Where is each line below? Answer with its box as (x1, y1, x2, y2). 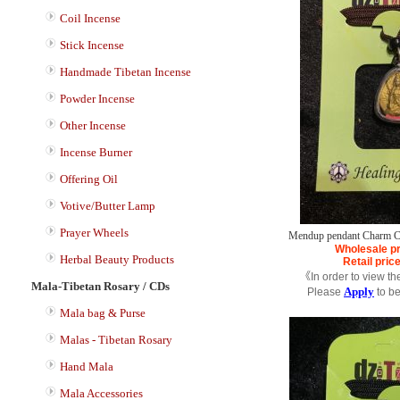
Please (307, 286, 344, 298)
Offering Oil (60, 172, 118, 186)
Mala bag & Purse (60, 306, 146, 320)
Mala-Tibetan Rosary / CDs (31, 279, 170, 293)
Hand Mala (60, 360, 113, 373)
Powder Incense (60, 92, 135, 105)
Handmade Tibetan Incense (60, 65, 191, 79)
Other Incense (60, 119, 126, 132)
